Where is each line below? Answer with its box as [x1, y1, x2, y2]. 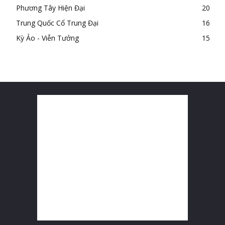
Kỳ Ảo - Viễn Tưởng [16, 33, 79, 43]
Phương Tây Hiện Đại [16, 3, 85, 13]
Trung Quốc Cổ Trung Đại [16, 18, 98, 28]
